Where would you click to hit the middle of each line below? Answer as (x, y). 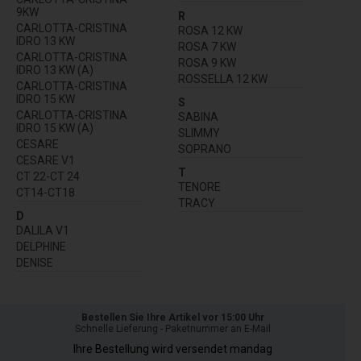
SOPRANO (205, 149)
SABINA (198, 116)
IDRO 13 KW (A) (55, 70)
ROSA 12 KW (210, 30)
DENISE (35, 262)
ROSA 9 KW (207, 62)
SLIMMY (199, 133)
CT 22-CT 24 (48, 176)
